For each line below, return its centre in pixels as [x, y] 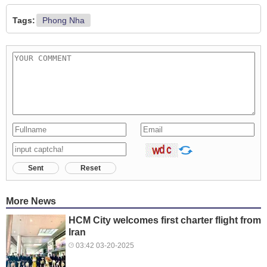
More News [31, 201]
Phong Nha [63, 20]
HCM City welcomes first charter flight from [165, 220]
